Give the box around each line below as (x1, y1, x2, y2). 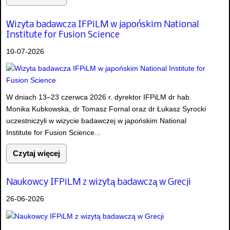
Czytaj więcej (13, 149, 60, 158)
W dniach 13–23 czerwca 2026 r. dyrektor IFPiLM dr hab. (6, 93, 191, 102)
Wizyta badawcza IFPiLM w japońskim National (6, 20, 199, 30)
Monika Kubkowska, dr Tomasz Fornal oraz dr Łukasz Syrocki (6, 105, 206, 113)
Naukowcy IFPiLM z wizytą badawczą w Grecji (6, 178, 191, 188)
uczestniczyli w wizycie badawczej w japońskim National (6, 117, 186, 125)
